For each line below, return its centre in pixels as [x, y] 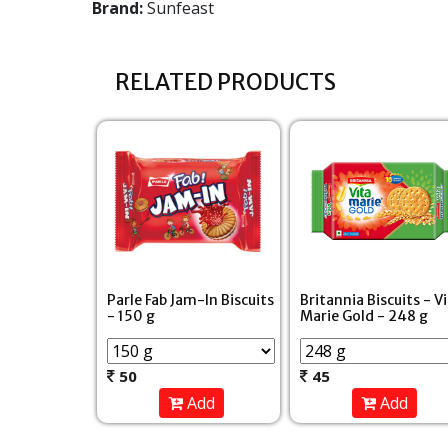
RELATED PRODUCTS [225, 81]
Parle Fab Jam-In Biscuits [190, 299]
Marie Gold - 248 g [364, 315]
